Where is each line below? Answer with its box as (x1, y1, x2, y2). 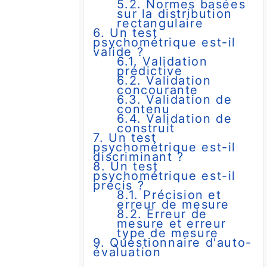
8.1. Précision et (117, 188, 222, 203)
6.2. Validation (117, 73, 212, 88)
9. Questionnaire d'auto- (93, 235, 252, 250)
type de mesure (117, 226, 219, 241)
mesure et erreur (117, 216, 226, 231)
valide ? (93, 45, 144, 60)
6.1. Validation (117, 54, 208, 69)
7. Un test (93, 131, 157, 145)
